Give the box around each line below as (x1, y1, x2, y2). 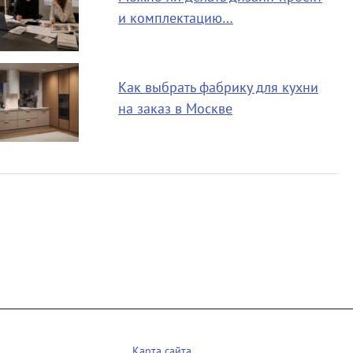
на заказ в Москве (117, 101, 232, 118)
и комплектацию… (117, 10, 233, 28)
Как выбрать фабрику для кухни (117, 80, 318, 97)
